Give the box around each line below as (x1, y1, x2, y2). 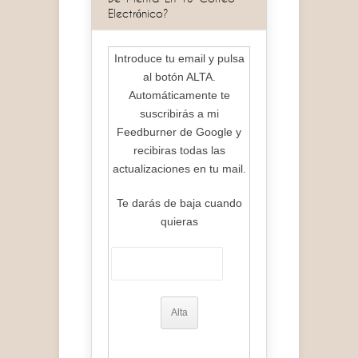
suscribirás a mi (139, 106, 219, 120)
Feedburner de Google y (117, 125, 241, 138)
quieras (160, 214, 198, 228)
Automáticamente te (128, 88, 230, 101)
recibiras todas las (133, 143, 225, 157)
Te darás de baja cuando (116, 196, 242, 209)
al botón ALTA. (142, 70, 216, 83)
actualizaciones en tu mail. (112, 161, 246, 175)
